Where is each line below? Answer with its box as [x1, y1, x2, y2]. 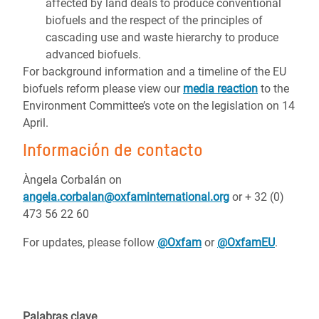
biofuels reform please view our [23, 82, 183, 95]
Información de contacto [23, 140, 203, 160]
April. [23, 116, 48, 130]
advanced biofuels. [46, 48, 141, 61]
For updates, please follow [23, 236, 157, 249]
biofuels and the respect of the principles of [46, 14, 263, 27]
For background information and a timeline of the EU [23, 65, 286, 78]
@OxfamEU [217, 236, 275, 249]
